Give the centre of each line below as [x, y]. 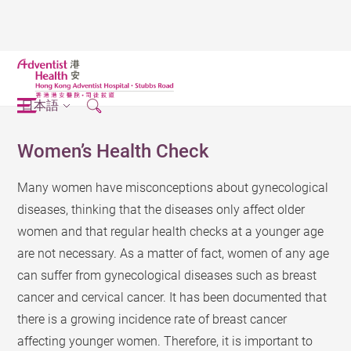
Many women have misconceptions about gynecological [173, 188]
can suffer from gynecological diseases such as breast [167, 275]
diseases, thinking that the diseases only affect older [161, 210]
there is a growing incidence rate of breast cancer [152, 319]
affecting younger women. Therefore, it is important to [165, 341]
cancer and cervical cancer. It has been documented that [172, 297]
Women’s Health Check [114, 151]
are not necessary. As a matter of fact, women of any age [174, 253]
